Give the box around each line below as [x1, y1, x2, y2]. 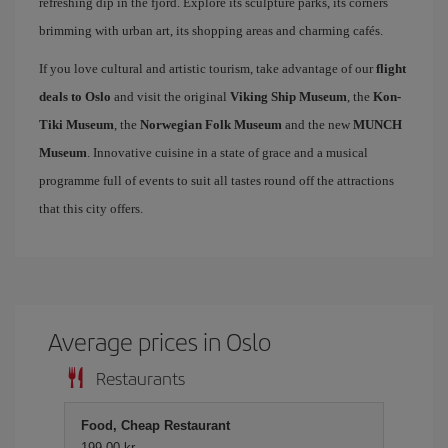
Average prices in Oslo [48, 324, 272, 358]
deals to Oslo [39, 89, 111, 104]
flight [376, 61, 406, 76]
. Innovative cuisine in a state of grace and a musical [87, 145, 368, 160]
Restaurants [96, 365, 185, 390]
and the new [282, 117, 353, 132]
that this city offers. [39, 201, 143, 216]
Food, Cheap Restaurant [81, 418, 230, 433]
